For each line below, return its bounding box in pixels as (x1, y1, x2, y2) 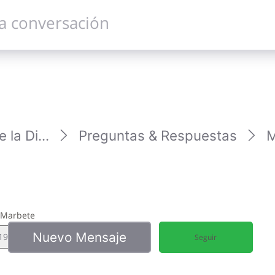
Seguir (195, 232, 217, 243)
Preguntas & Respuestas (78, 127, 237, 144)
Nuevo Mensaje (32, 229, 126, 245)
